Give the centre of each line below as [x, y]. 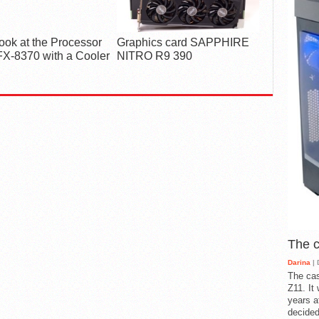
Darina [299, 263]
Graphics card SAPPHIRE [183, 42]
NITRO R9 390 [155, 56]
